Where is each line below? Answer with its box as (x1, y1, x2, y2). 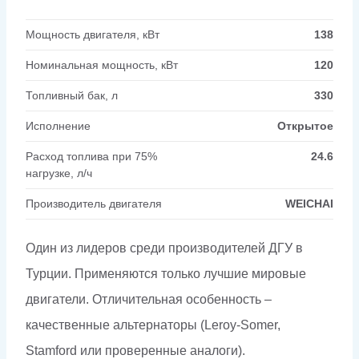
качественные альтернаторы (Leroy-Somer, (26, 317, 280, 332)
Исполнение (26, 119, 91, 132)
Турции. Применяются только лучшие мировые (26, 266, 306, 280)
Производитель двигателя (26, 196, 162, 210)
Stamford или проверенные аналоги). (26, 343, 245, 357)
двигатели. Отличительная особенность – (26, 292, 272, 306)
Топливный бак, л (26, 88, 118, 102)
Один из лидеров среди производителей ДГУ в (26, 240, 303, 255)
